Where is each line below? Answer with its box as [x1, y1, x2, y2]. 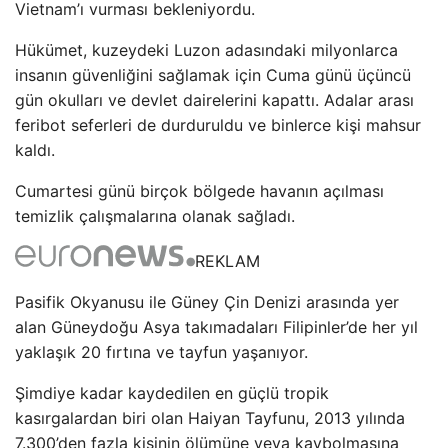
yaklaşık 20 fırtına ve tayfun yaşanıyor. [15, 342, 308, 362]
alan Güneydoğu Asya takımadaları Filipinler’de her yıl [15, 317, 418, 337]
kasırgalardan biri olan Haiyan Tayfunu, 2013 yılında [15, 408, 405, 428]
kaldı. [15, 140, 55, 160]
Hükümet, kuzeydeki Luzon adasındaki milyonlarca [15, 40, 398, 60]
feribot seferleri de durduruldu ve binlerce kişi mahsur [15, 115, 421, 135]
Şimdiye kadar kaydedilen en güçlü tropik [15, 383, 329, 403]
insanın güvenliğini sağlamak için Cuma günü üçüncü [15, 65, 411, 85]
